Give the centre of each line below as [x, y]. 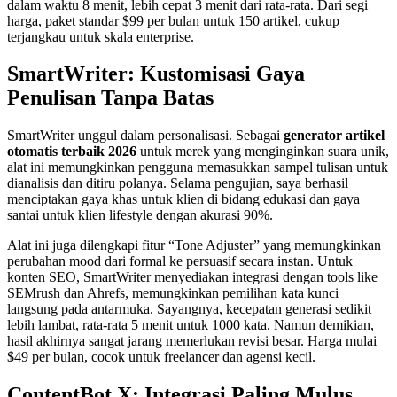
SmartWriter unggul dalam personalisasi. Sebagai [145, 136]
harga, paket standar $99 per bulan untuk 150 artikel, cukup [173, 20]
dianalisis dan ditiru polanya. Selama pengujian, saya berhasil [178, 183]
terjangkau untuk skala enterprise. [101, 36]
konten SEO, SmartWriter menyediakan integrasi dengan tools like [192, 277]
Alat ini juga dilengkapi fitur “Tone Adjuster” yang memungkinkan [194, 245]
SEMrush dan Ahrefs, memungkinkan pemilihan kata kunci [173, 293]
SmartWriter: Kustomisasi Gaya [156, 74]
